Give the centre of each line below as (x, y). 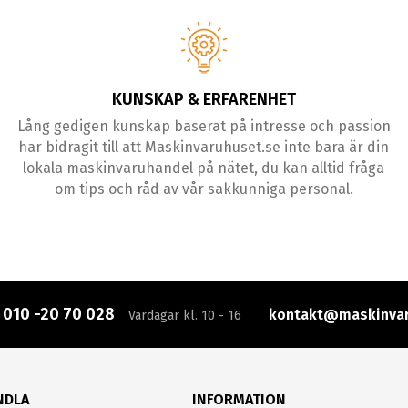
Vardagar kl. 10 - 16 (185, 316)
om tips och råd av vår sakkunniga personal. (204, 189)
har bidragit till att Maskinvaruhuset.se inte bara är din (204, 148)
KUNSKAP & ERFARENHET (204, 100)
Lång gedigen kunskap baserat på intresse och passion (204, 127)
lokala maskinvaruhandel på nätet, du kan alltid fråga (204, 168)
